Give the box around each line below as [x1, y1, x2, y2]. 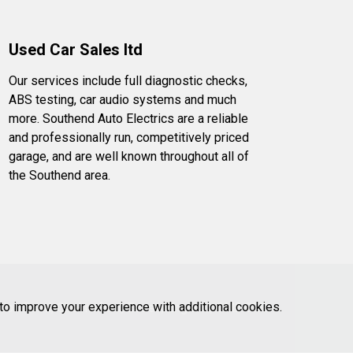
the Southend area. [8, 168, 110, 183]
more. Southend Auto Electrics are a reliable [8, 111, 248, 126]
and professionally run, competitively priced [8, 130, 249, 145]
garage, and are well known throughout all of [8, 149, 249, 164]
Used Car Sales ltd [8, 40, 143, 59]
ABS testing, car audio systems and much [8, 92, 236, 107]
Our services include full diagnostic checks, [8, 73, 247, 88]
